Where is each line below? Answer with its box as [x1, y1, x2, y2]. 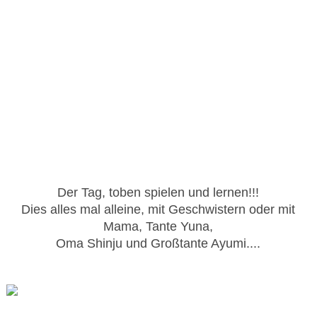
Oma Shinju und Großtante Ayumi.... [56, 236, 261, 251]
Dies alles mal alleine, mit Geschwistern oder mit [21, 202, 296, 217]
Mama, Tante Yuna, [103, 219, 214, 234]
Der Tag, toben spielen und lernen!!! [57, 185, 260, 200]
